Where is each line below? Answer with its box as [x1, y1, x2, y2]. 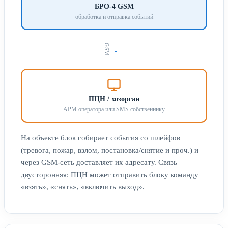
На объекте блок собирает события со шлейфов [21, 133, 180, 142]
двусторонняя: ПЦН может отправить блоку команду [21, 170, 198, 179]
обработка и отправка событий [75, 13, 153, 20]
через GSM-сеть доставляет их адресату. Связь [21, 158, 177, 166]
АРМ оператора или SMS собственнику [63, 105, 165, 113]
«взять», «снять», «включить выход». [21, 182, 145, 191]
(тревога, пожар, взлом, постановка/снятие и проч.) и [21, 146, 198, 154]
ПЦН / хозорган [89, 95, 139, 103]
